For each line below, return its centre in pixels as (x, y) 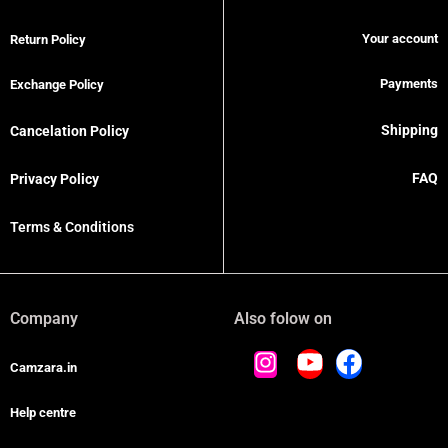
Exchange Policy (57, 84)
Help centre (43, 412)
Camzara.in (43, 367)
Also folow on (283, 319)
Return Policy (48, 39)
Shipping (409, 129)
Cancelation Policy (69, 130)
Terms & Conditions (72, 226)
